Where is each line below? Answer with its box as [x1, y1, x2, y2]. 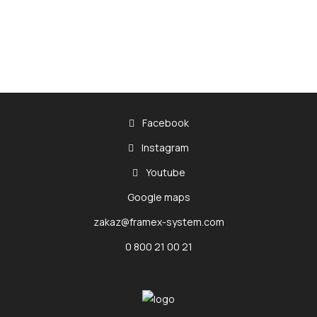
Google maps [127, 190, 190, 204]
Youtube [143, 166, 185, 180]
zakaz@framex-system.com [93, 215, 224, 229]
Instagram [139, 141, 189, 155]
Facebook [139, 116, 189, 130]
